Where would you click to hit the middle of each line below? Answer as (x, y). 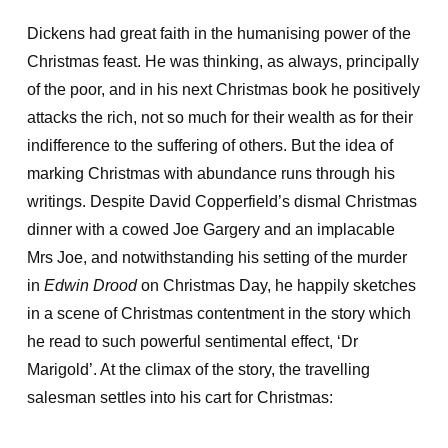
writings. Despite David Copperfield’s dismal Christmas (221, 201)
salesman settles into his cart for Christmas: (179, 397)
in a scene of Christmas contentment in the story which (218, 313)
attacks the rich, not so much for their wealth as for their (219, 117)
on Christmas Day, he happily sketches (276, 285)
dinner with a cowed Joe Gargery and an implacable (210, 229)
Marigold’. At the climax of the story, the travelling (198, 369)
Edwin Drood (90, 285)
